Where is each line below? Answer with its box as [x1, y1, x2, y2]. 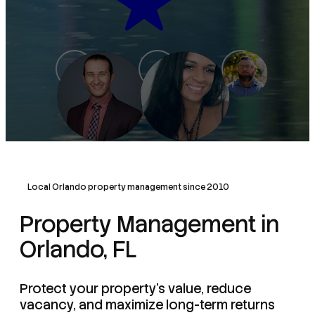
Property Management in [20, 210, 279, 240]
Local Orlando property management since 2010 [27, 181, 229, 193]
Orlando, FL [20, 235, 136, 265]
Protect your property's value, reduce [20, 281, 251, 298]
